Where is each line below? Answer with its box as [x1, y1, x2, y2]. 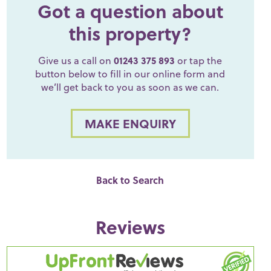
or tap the [175, 53, 223, 67]
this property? [69, 20, 192, 47]
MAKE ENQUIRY [84, 114, 176, 132]
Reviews [95, 214, 165, 240]
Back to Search [96, 173, 165, 187]
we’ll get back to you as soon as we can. [41, 80, 220, 94]
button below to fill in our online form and [35, 67, 226, 80]
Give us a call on [38, 53, 114, 67]
